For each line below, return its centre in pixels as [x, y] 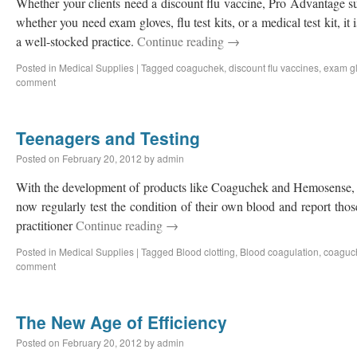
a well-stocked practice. [76, 41]
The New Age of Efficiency [122, 322]
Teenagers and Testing [108, 138]
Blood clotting [206, 251]
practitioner [46, 225]
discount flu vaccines [274, 67]
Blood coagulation [279, 251]
